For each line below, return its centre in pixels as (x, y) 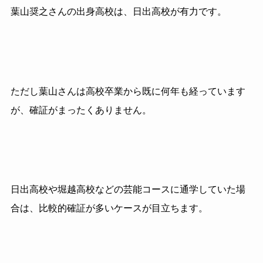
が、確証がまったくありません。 (81, 110)
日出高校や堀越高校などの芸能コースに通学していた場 (128, 190)
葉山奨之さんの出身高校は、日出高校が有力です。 (118, 12)
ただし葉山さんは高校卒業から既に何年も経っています (128, 91)
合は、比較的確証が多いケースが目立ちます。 (109, 208)
